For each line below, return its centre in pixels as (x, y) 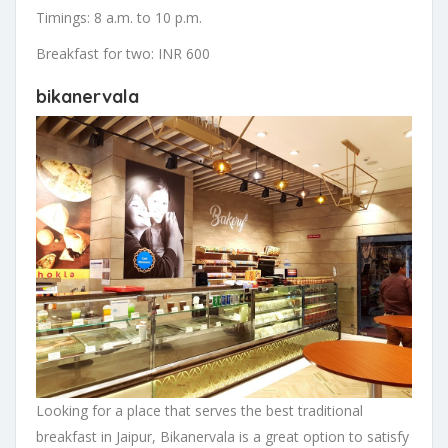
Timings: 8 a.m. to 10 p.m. (119, 18)
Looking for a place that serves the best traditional (199, 411)
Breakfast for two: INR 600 (123, 54)
